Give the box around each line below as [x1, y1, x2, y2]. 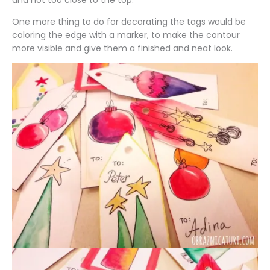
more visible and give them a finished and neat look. [12, 42, 233, 55]
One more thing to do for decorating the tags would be [12, 16, 246, 28]
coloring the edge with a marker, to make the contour [12, 29, 240, 42]
